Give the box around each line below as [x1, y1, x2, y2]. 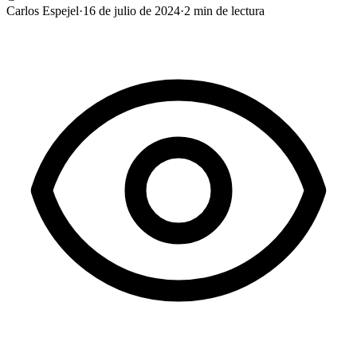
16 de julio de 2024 [83, 3, 180, 18]
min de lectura [190, 3, 265, 18]
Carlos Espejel [6, 3, 79, 18]
